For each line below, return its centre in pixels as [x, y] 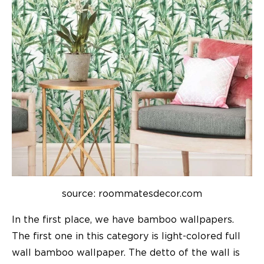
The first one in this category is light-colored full [126, 237]
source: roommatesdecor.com [132, 194]
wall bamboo [44, 253]
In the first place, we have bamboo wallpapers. [123, 220]
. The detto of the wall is [182, 253]
